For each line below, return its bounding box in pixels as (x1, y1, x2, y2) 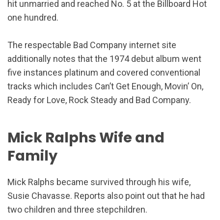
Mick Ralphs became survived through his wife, (7, 177, 191, 188)
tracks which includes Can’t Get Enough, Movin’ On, (7, 81, 203, 92)
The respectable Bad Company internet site (7, 40, 176, 51)
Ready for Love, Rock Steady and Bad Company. (7, 95, 191, 106)
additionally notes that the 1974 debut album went (7, 54, 201, 64)
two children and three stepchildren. (7, 204, 147, 215)
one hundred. (7, 12, 58, 23)
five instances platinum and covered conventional (7, 67, 200, 78)
